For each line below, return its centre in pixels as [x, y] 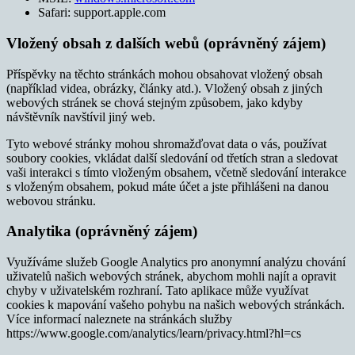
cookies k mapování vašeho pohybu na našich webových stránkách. [176, 305]
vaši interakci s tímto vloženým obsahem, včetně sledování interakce [176, 172]
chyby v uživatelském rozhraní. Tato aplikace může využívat [157, 291]
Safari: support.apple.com [102, 13]
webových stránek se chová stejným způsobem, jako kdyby [155, 102]
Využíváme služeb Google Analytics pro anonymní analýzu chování [176, 262]
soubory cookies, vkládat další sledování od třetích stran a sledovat [172, 158]
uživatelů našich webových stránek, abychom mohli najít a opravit [171, 277]
